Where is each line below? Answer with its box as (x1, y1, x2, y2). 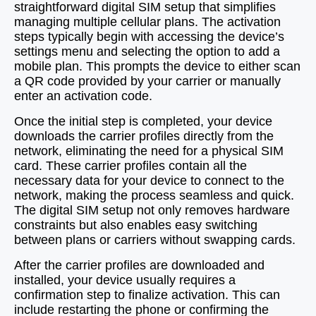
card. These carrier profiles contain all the (14, 159, 247, 173)
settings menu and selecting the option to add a (14, 44, 280, 59)
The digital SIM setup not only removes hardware (14, 203, 290, 217)
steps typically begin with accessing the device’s (14, 30, 284, 44)
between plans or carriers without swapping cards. (14, 233, 296, 247)
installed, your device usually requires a (14, 273, 236, 287)
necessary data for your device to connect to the (14, 174, 284, 188)
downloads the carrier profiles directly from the (14, 129, 274, 143)
